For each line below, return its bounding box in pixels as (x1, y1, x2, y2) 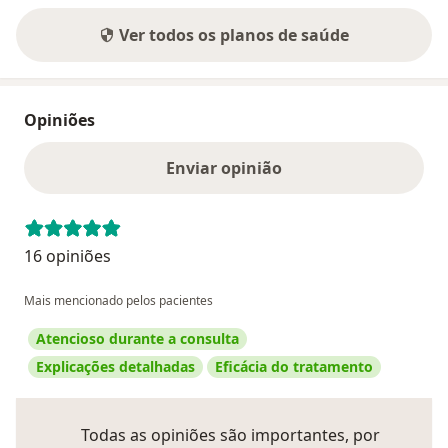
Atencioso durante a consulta (36, 329, 239, 349)
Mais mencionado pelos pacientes (24, 292, 213, 310)
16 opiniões (24, 245, 111, 268)
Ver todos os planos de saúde (119, 24, 349, 47)
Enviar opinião (166, 157, 282, 180)
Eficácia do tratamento (215, 357, 373, 377)
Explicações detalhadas (36, 357, 195, 377)
